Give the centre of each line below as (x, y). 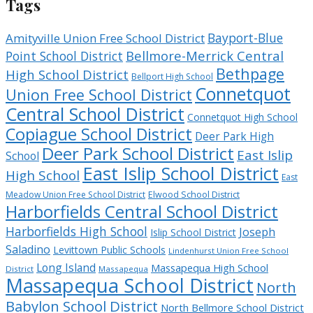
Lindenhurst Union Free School (228, 250)
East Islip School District (181, 173)
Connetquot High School (242, 117)
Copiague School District (99, 134)
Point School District (64, 56)
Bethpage (250, 73)
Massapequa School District (130, 285)
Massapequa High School (210, 267)
